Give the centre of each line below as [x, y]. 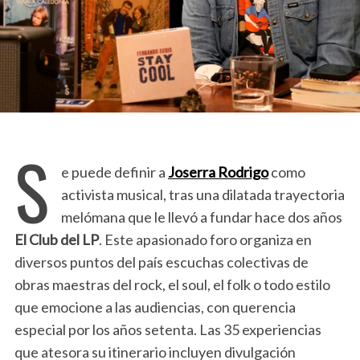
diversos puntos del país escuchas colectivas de [161, 262]
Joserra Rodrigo [218, 172]
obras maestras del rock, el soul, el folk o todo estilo [172, 285]
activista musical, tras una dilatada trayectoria [202, 195]
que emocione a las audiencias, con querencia [155, 307]
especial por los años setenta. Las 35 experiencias [168, 330]
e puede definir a [114, 172]
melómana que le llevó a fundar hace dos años [201, 217]
